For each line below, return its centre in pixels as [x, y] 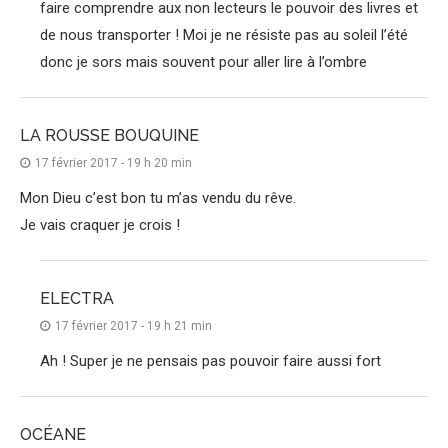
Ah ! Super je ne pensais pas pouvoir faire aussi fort [210, 361]
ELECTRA [77, 299]
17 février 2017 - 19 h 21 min [133, 326]
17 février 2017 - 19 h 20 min [113, 163]
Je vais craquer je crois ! [100, 225]
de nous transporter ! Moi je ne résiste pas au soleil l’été [224, 35]
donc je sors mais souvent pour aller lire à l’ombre [203, 62]
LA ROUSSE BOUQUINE [109, 136]
